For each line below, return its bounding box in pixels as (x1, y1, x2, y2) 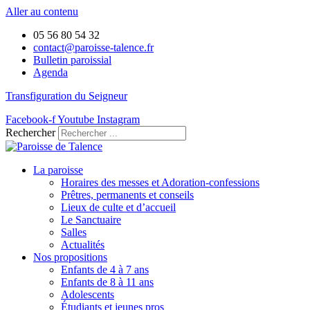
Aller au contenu (6, 6, 78, 17)
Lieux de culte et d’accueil (61, 201, 176, 213)
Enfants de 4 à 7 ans (61, 264, 149, 275)
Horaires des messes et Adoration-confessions (61, 176, 259, 188)
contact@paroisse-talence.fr (33, 42, 154, 53)
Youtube (57, 113, 94, 125)
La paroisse (33, 164, 83, 176)
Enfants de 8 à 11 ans (61, 276, 154, 288)
